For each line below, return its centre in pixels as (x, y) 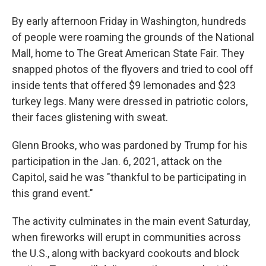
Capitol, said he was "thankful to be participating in (129, 178)
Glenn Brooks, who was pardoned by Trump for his (130, 145)
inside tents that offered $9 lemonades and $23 (124, 85)
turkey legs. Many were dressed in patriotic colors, (130, 102)
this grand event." (53, 194)
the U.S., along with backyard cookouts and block (126, 254)
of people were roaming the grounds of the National (133, 37)
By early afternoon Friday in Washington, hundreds (129, 21)
